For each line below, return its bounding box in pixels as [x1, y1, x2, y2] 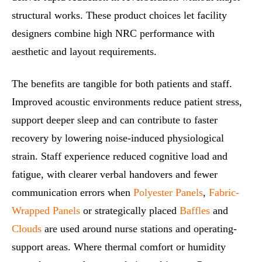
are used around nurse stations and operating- [42, 222, 237, 235]
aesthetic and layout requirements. [12, 46, 157, 58]
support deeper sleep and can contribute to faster [12, 113, 218, 126]
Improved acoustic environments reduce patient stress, [12, 95, 242, 108]
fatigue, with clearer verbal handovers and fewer [12, 168, 218, 180]
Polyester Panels [133, 186, 203, 198]
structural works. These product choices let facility [12, 9, 227, 22]
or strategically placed [80, 204, 180, 216]
